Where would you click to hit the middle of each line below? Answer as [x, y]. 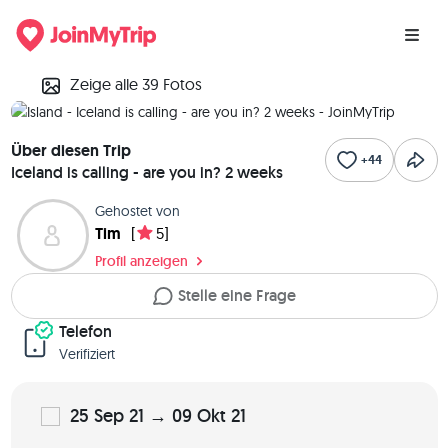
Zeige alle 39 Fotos [135, 84]
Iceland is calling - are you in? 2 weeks [146, 173]
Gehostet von [138, 210]
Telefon [85, 332]
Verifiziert [86, 354]
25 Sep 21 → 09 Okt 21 [157, 416]
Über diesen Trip [70, 151]
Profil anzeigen [144, 260]
